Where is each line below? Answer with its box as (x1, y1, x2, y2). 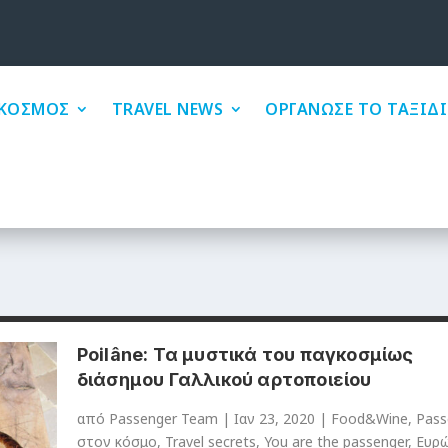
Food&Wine (330, 409, 408, 429)
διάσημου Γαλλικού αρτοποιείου (76, 369, 372, 391)
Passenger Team (108, 409, 218, 429)
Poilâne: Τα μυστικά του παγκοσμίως (76, 344, 414, 366)
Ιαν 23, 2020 (233, 409, 315, 429)
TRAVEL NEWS (111, 98, 224, 121)
